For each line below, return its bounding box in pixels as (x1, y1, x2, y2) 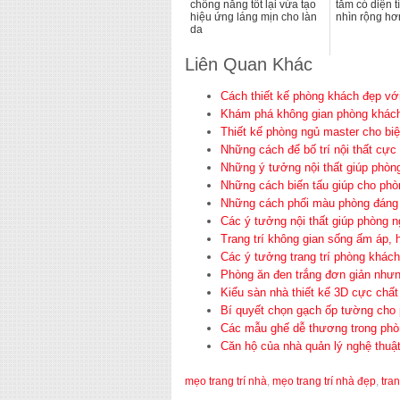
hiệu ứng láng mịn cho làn (190, 11, 317, 23)
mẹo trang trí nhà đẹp (272, 375, 376, 387)
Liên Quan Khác (185, 54, 312, 74)
